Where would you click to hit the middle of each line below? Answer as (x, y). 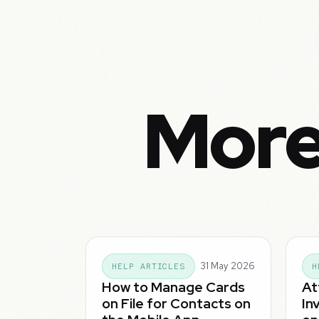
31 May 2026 (227, 266)
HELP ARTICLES (149, 266)
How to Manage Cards (174, 287)
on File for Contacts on (177, 303)
